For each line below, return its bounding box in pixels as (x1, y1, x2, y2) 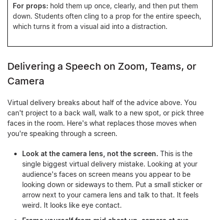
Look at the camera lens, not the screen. (22, 149, 158, 158)
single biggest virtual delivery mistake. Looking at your (22, 160, 197, 168)
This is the (158, 149, 192, 158)
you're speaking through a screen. (7, 129, 117, 137)
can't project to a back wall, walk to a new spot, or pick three (7, 109, 204, 117)
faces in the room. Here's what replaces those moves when (7, 119, 196, 127)
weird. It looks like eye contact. (22, 201, 122, 209)
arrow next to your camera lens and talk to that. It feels (22, 191, 198, 199)
